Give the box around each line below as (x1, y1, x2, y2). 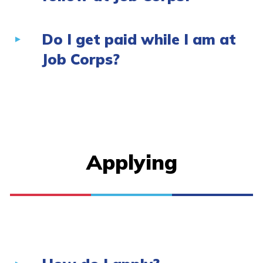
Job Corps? (42, 50, 120, 69)
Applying (86, 149, 177, 176)
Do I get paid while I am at (42, 30, 236, 49)
